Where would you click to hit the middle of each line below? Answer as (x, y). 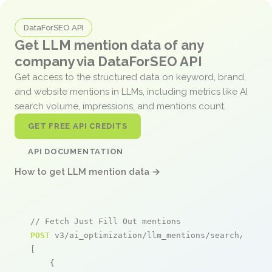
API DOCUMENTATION (76, 151)
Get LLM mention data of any (109, 45)
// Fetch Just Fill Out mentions (106, 221)
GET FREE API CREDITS (78, 126)
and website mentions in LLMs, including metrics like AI (131, 91)
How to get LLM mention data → (87, 172)
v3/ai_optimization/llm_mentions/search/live (157, 235)
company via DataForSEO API (108, 61)
